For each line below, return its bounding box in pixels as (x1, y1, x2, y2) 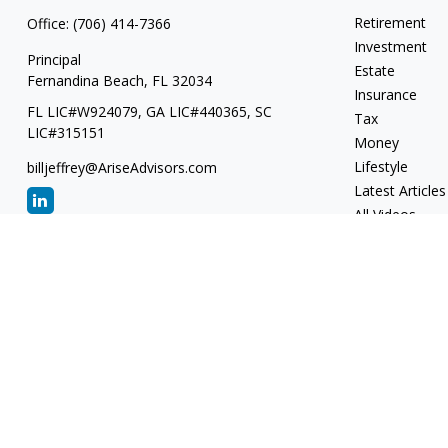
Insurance (354, 84, 418, 104)
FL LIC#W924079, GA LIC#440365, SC (26, 101, 272, 121)
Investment (354, 36, 428, 56)
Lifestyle (354, 156, 409, 176)
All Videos (354, 204, 417, 224)
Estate (354, 60, 396, 80)
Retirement (354, 12, 427, 32)
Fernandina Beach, (26, 70, 148, 90)
